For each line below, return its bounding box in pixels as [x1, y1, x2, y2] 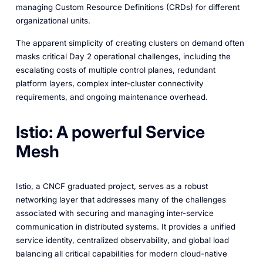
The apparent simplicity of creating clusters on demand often [15, 38, 244, 48]
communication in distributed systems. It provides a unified [15, 222, 235, 232]
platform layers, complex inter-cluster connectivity [15, 79, 204, 89]
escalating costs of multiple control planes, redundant [15, 65, 215, 75]
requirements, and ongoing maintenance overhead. [15, 92, 208, 102]
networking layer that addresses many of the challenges [15, 195, 226, 205]
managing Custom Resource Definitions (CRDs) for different [15, 2, 240, 12]
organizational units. [15, 15, 90, 25]
